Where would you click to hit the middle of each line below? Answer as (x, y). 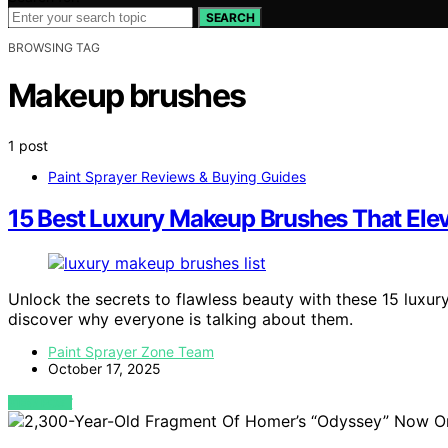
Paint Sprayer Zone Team (131, 352)
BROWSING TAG (54, 47)
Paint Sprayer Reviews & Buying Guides (177, 176)
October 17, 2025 (104, 369)
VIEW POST (40, 403)
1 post (28, 145)
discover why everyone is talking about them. (180, 319)
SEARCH (230, 17)
